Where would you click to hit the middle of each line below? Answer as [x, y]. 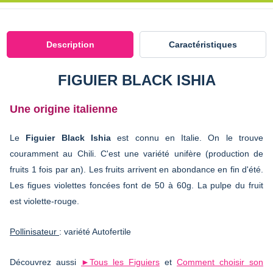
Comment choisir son [220, 262]
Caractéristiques [203, 44]
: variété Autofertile [95, 231]
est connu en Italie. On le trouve [187, 137]
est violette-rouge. [44, 201]
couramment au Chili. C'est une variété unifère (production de [136, 153]
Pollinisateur [34, 231]
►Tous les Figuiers [120, 262]
